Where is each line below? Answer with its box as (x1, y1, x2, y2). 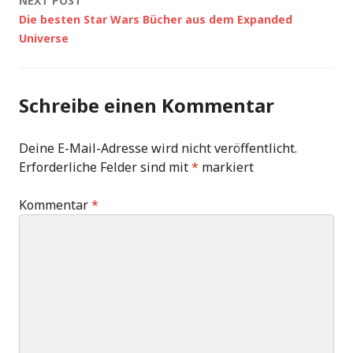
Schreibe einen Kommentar (19, 92, 274, 118)
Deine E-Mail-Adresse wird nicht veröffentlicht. (19, 139, 297, 157)
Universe (19, 31, 69, 46)
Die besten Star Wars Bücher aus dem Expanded (19, 12, 292, 27)
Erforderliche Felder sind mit (19, 158, 191, 176)
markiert (199, 158, 254, 176)
